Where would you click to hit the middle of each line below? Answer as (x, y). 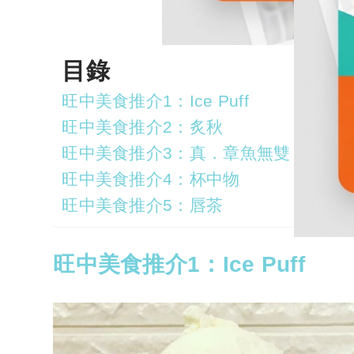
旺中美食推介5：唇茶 (143, 205)
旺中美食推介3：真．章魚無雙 (176, 153)
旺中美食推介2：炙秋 (143, 127)
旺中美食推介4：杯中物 (151, 179)
